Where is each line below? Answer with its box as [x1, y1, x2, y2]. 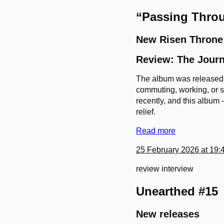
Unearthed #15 [136, 184, 218, 198]
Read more [136, 126, 175, 135]
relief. [136, 107, 155, 116]
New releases [136, 208, 199, 220]
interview [161, 164, 193, 173]
